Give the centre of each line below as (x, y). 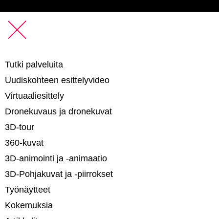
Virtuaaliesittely (34, 96)
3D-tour (20, 127)
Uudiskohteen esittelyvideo (57, 80)
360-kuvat (24, 142)
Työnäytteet (28, 189)
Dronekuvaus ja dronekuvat (58, 111)
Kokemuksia (29, 205)
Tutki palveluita (34, 64)
